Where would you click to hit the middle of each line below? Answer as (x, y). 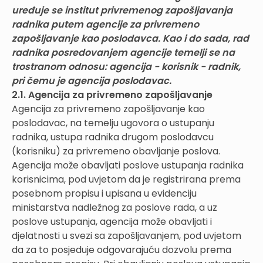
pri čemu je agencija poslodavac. (92, 80)
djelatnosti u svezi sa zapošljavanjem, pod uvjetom (127, 235)
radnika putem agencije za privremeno (105, 24)
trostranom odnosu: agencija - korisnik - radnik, (126, 66)
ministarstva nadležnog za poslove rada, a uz (114, 207)
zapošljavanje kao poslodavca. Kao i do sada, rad (130, 38)
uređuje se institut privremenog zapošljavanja (122, 10)
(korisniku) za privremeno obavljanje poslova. (116, 151)
